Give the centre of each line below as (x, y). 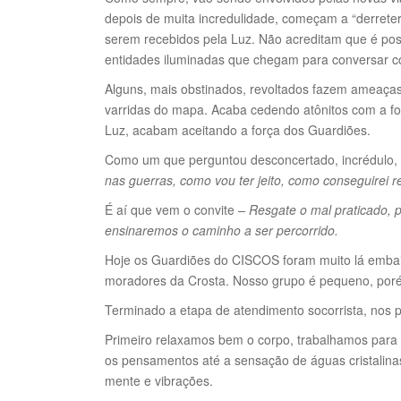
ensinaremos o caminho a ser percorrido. (222, 230)
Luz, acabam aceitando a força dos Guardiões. (238, 129)
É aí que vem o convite (171, 209)
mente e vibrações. (159, 380)
